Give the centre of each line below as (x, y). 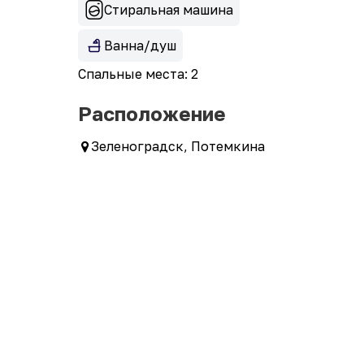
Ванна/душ (140, 45)
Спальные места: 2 (138, 74)
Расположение (152, 113)
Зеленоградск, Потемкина (178, 146)
